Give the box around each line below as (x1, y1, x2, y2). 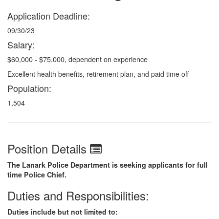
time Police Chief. (7, 169, 66, 179)
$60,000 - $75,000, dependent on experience (7, 53, 148, 64)
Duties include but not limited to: (7, 206, 118, 217)
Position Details (7, 139, 90, 157)
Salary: (7, 38, 35, 51)
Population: (7, 81, 51, 94)
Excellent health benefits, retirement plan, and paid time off (7, 68, 189, 79)
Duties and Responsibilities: (7, 186, 149, 204)
